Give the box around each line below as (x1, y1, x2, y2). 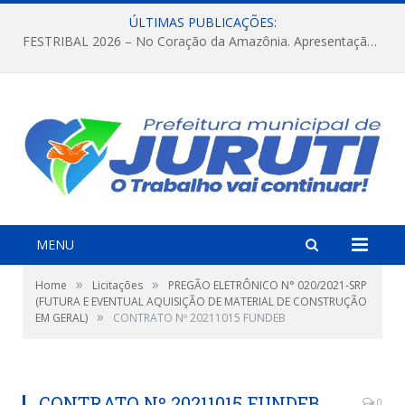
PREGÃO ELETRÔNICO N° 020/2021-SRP (168, 277, 367, 293)
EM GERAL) (35, 309, 88, 325)
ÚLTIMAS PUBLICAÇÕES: (128, 14, 277, 31)
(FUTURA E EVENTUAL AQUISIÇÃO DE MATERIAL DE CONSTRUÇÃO (35, 293, 367, 309)
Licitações (92, 277, 143, 293)
